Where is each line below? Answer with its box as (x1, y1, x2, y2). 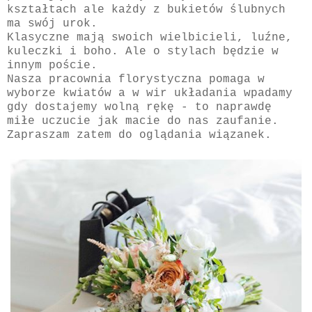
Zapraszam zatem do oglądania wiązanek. (7, 128, 272, 141)
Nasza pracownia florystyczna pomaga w (7, 72, 265, 86)
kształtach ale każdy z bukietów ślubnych (7, 3, 286, 16)
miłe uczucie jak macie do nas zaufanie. (7, 114, 279, 127)
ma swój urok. (7, 17, 97, 30)
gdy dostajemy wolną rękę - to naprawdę (7, 100, 272, 114)
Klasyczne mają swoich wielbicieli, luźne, (7, 31, 292, 44)
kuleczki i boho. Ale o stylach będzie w (7, 45, 279, 58)
